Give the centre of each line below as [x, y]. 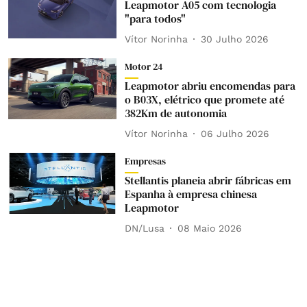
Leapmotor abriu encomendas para [210, 86]
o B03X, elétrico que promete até [204, 99]
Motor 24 [143, 66]
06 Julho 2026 [235, 133]
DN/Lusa [144, 228]
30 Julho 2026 [234, 39]
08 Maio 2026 [209, 228]
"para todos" [155, 19]
